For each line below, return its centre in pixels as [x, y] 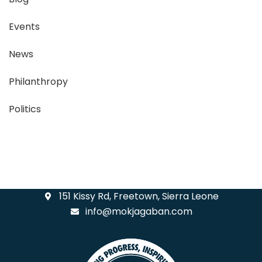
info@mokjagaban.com [139, 211]
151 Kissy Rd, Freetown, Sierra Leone [139, 196]
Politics [25, 109]
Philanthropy [38, 81]
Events [24, 26]
